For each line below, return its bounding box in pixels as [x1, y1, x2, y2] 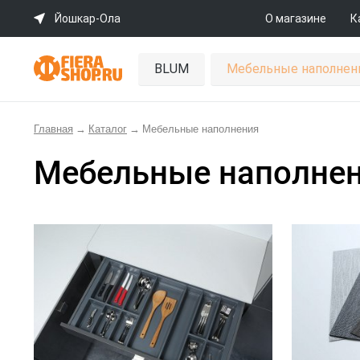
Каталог [88, 123, 127, 135]
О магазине [264, 12, 326, 25]
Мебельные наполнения [142, 123, 259, 135]
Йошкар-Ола [55, 12, 121, 25]
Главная [34, 123, 73, 135]
